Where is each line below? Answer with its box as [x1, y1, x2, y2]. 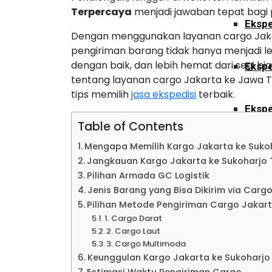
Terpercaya [71, 5, 132, 19]
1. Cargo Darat [104, 212, 163, 224]
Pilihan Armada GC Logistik [86, 169, 209, 182]
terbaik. [196, 87, 235, 101]
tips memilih [71, 87, 131, 101]
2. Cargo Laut [106, 225, 161, 237]
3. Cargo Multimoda [106, 238, 186, 250]
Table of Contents [78, 118, 183, 135]
